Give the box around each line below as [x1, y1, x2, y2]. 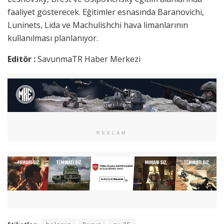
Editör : [7, 53, 37, 64]
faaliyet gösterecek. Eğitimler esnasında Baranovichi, [7, 6, 204, 17]
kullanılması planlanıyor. [7, 32, 100, 43]
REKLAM [96, 130, 127, 136]
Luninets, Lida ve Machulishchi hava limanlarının [7, 19, 188, 30]
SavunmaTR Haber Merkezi [37, 53, 140, 64]
